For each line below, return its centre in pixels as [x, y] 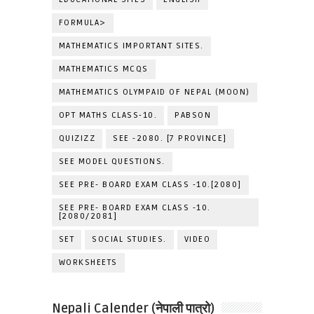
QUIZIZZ [77, 138]
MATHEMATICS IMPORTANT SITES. [131, 46]
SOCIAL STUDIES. [129, 239]
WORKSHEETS [88, 262]
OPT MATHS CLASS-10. [108, 115]
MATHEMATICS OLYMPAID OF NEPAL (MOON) [154, 92]
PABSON [193, 115]
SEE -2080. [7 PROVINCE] [170, 138]
